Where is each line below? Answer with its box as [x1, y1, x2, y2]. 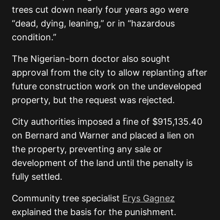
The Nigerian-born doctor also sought [12, 54, 170, 64]
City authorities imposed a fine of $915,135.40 [12, 116, 202, 127]
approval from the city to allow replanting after [12, 67, 207, 78]
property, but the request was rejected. [12, 95, 175, 106]
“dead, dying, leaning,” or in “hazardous [12, 18, 175, 29]
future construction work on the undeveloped [12, 81, 201, 92]
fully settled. [12, 171, 62, 182]
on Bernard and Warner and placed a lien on [12, 130, 194, 141]
